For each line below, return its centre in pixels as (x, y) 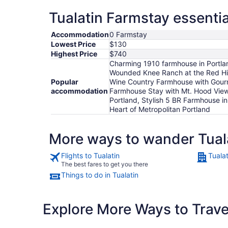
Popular (65, 82)
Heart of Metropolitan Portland (160, 109)
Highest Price (74, 54)
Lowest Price (73, 44)
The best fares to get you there (105, 164)
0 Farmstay (128, 35)
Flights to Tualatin (90, 156)
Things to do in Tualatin (100, 175)
